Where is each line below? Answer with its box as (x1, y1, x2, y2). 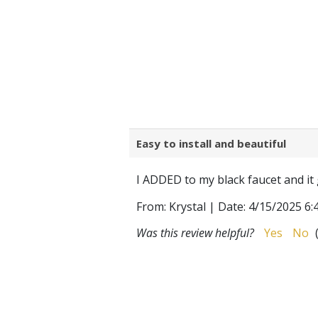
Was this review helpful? (136, 225, 254, 241)
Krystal (169, 199, 206, 214)
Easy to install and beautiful (136, 136, 286, 150)
